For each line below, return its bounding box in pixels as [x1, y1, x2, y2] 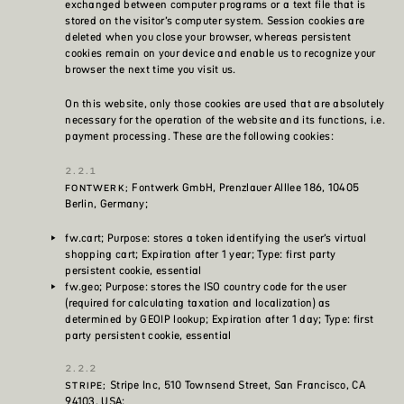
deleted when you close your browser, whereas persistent [65, 29, 352, 45]
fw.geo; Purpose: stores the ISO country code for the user [65, 279, 347, 295]
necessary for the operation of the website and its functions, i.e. [65, 112, 386, 128]
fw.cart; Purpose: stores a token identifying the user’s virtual [65, 230, 367, 246]
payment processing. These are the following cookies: [65, 128, 334, 144]
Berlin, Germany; [65, 196, 149, 212]
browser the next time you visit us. [65, 61, 236, 78]
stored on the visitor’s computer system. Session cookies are [65, 13, 365, 29]
